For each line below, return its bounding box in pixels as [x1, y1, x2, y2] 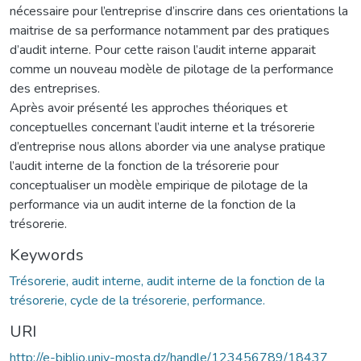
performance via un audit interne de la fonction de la [10, 195, 296, 214]
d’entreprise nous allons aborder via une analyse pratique [10, 137, 326, 156]
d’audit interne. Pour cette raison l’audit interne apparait [10, 40, 316, 59]
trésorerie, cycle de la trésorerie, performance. [10, 291, 265, 309]
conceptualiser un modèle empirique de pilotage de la [10, 176, 308, 194]
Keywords [10, 243, 84, 266]
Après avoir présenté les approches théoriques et [10, 98, 288, 117]
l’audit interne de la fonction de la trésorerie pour [10, 156, 279, 175]
